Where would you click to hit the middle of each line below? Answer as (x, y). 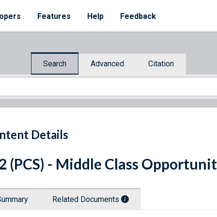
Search (55, 63)
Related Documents (87, 200)
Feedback (138, 16)
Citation (161, 63)
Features (54, 16)
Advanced (107, 63)
